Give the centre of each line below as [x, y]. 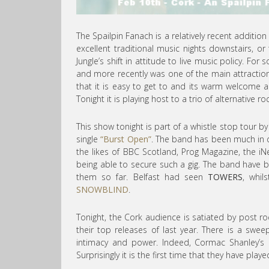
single [89, 139]
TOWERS [225, 177]
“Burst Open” [126, 139]
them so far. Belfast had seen [142, 177]
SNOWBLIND [102, 190]
